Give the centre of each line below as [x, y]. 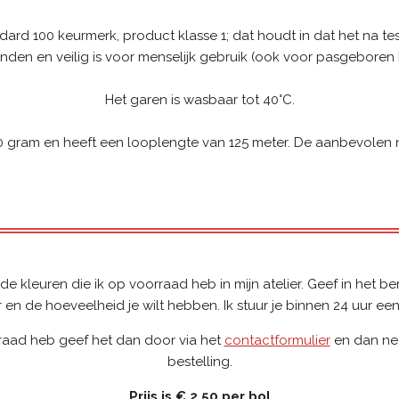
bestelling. [199, 361]
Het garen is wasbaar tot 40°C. [199, 99]
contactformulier [277, 340]
